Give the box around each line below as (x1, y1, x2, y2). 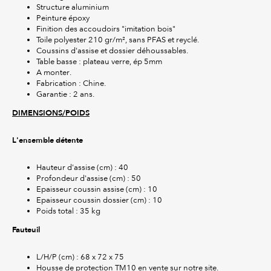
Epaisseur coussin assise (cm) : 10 (36, 184, 157, 194)
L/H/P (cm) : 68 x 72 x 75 (36, 252, 124, 262)
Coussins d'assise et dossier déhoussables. (36, 46, 188, 56)
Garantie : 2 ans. (36, 90, 94, 99)
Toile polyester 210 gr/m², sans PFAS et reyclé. (36, 35, 199, 45)
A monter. (36, 68, 71, 77)
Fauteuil (12, 224, 40, 236)
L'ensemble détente (12, 135, 85, 146)
